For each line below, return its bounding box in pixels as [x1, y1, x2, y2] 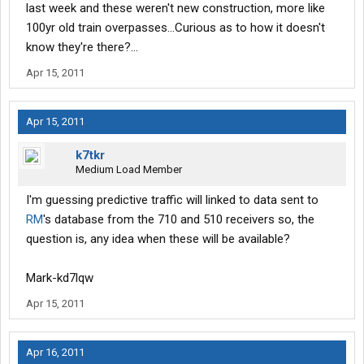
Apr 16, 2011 [26, 346, 84, 359]
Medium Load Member [76, 163, 182, 176]
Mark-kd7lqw [26, 271, 93, 286]
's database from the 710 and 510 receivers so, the [43, 212, 314, 227]
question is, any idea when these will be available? [26, 232, 290, 247]
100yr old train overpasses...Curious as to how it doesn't [26, 20, 325, 36]
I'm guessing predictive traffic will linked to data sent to [26, 193, 318, 208]
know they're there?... [26, 40, 138, 55]
